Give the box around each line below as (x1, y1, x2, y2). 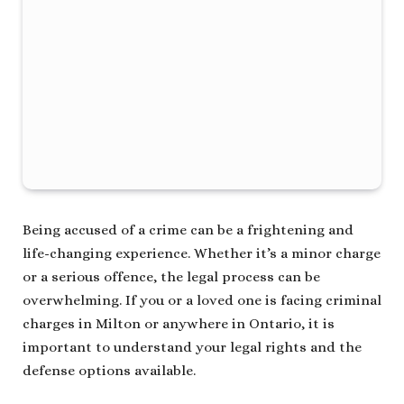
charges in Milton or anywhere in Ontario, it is (23, 316, 335, 333)
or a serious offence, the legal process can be (23, 269, 320, 286)
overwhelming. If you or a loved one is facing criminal (23, 292, 381, 309)
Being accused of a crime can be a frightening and (23, 222, 353, 239)
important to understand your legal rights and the (23, 339, 362, 356)
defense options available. (23, 363, 196, 380)
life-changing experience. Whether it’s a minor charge (23, 245, 381, 262)
